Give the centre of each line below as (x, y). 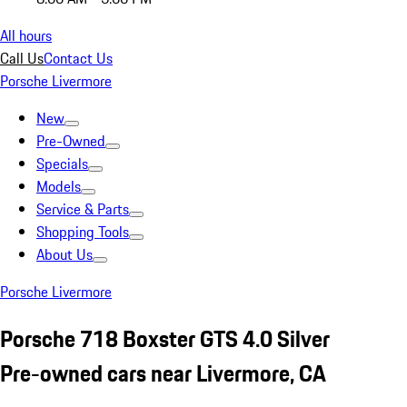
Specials (62, 164)
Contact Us (78, 58)
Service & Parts (83, 209)
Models (59, 186)
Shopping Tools (83, 232)
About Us (65, 254)
